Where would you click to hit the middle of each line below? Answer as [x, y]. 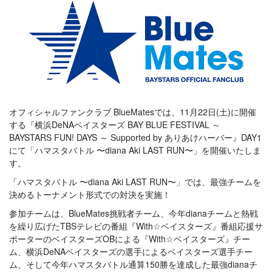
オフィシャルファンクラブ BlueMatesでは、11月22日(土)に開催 [133, 111]
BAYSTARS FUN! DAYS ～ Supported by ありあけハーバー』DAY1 [135, 137]
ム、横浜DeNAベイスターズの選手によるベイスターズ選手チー [131, 251]
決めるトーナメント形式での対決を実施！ [90, 194]
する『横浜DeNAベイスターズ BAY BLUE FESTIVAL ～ [115, 124]
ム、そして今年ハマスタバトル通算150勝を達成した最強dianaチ [133, 264]
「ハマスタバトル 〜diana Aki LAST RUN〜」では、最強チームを [135, 181]
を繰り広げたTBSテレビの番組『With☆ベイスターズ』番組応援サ [136, 226]
